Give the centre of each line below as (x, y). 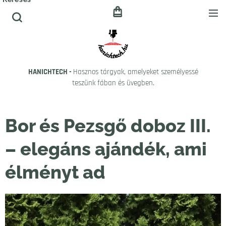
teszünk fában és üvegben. (113, 83)
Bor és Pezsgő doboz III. (108, 126)
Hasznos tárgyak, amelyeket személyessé (135, 72)
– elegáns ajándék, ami (106, 149)
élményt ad (55, 172)
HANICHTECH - (50, 72)
